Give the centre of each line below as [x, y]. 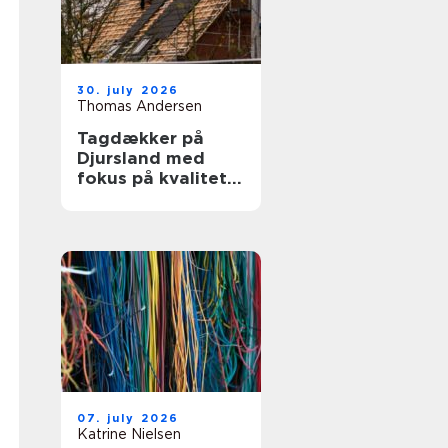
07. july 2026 [128, 418]
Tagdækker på [140, 138]
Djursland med [141, 158]
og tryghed [127, 198]
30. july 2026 [128, 90]
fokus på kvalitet [152, 178]
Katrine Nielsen [129, 434]
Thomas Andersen [139, 106]
